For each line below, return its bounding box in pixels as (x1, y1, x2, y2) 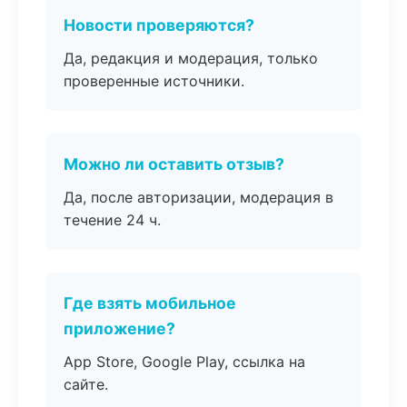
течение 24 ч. (64, 211, 161, 229)
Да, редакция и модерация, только (64, 49, 318, 67)
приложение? (64, 319, 175, 338)
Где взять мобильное (64, 293, 236, 313)
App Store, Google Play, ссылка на (64, 352, 305, 371)
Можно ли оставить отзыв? (64, 154, 284, 174)
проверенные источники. (64, 72, 244, 90)
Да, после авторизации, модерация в (64, 188, 333, 206)
